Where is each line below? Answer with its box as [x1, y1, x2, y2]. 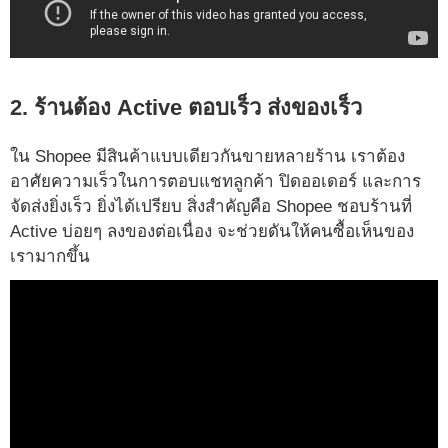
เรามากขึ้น [10, 247, 90, 267]
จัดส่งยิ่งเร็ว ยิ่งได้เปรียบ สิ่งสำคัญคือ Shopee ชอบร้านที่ [10, 197, 412, 217]
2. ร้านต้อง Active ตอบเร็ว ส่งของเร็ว [10, 95, 362, 121]
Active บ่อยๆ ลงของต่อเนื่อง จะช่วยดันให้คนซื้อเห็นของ [10, 222, 414, 242]
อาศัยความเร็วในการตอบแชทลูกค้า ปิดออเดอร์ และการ [10, 172, 421, 192]
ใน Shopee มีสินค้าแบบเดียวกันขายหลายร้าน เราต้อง [10, 147, 405, 167]
